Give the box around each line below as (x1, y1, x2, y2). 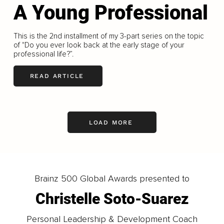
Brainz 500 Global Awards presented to (34, 173, 189, 184)
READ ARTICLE (29, 72, 84, 80)
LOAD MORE (88, 118, 133, 126)
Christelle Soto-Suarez (35, 190, 188, 208)
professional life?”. (13, 49, 73, 58)
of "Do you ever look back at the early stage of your (13, 40, 184, 49)
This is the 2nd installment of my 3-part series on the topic (13, 31, 204, 40)
